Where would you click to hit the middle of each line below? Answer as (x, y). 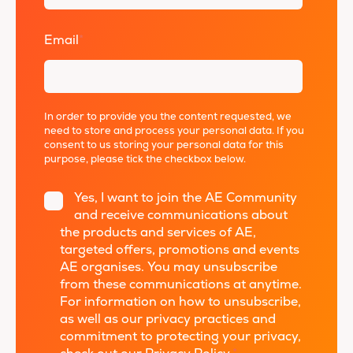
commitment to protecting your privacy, (180, 337)
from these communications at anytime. (181, 285)
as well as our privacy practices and (168, 320)
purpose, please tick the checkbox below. (145, 160)
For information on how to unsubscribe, (180, 302)
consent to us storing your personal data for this (164, 146)
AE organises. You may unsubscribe (169, 268)
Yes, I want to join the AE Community (186, 198)
